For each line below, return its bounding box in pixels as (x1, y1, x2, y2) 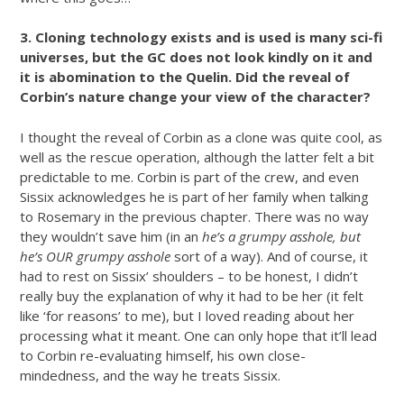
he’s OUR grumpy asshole (20, 246, 170, 265)
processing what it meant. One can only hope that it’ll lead (20, 326, 377, 344)
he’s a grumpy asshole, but (202, 226, 361, 245)
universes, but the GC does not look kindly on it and (20, 48, 372, 66)
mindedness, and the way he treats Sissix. (20, 365, 280, 384)
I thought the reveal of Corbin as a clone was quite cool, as (20, 127, 382, 146)
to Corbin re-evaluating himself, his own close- (20, 345, 306, 364)
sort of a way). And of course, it (170, 246, 368, 265)
